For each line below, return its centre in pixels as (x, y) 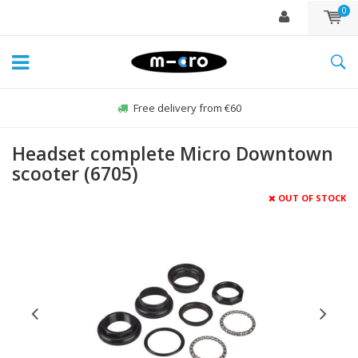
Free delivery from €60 (187, 108)
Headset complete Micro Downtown (173, 153)
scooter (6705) (75, 173)
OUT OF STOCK (312, 198)
